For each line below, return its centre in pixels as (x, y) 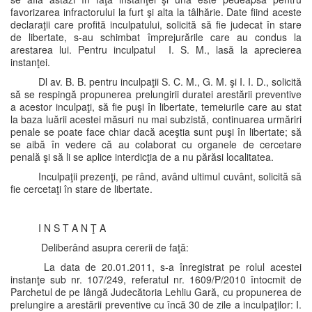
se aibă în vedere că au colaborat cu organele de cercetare (156, 144)
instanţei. (30, 62)
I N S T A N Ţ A (72, 228)
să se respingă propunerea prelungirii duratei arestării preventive (156, 94)
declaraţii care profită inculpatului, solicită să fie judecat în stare (156, 24)
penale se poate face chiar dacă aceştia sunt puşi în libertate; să (156, 132)
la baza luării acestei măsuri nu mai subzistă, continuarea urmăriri (156, 119)
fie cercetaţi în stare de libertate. (81, 189)
